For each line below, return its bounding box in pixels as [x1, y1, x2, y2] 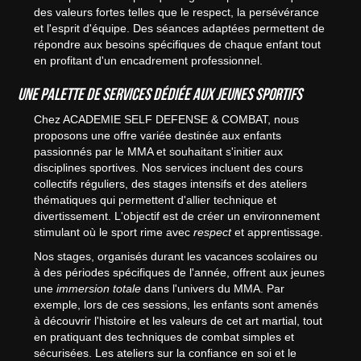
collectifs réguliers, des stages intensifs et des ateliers [34, 177, 308, 191]
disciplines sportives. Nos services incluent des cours [34, 161, 304, 175]
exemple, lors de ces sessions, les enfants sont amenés [34, 298, 319, 312]
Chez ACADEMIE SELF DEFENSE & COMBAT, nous [34, 113, 300, 127]
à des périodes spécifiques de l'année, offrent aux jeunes [34, 266, 326, 280]
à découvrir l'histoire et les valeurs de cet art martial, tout [34, 314, 323, 328]
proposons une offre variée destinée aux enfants [34, 129, 282, 143]
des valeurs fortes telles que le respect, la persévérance [34, 6, 320, 19]
